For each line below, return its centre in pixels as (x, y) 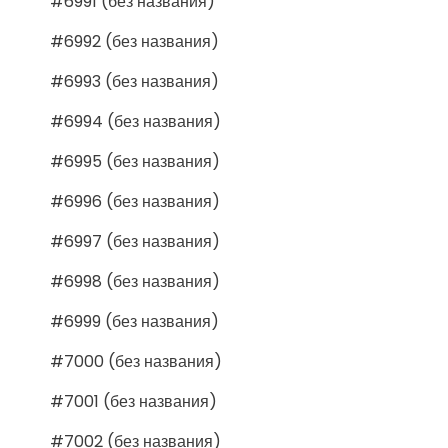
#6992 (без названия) (134, 41)
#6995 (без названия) (135, 161)
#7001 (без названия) (133, 401)
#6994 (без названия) (135, 121)
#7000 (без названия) (136, 361)
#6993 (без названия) (134, 81)
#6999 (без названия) (134, 321)
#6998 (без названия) (135, 281)
